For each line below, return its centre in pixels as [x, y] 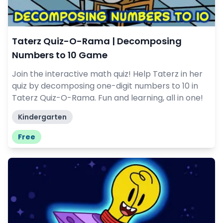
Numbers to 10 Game [60, 55]
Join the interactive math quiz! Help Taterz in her [107, 74]
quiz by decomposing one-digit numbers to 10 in [105, 86]
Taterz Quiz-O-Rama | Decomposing [97, 41]
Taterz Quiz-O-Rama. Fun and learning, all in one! [108, 98]
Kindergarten [42, 117]
